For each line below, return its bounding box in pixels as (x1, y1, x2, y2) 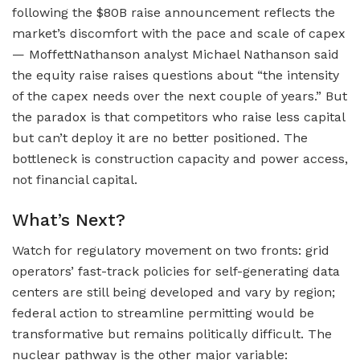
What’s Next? (12, 209, 125, 230)
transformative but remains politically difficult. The (12, 326, 332, 342)
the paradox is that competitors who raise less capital (12, 108, 345, 125)
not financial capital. (12, 171, 137, 187)
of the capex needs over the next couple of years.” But (12, 88, 347, 104)
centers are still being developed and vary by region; (12, 284, 335, 301)
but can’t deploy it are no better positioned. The (12, 129, 308, 145)
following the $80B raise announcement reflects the (12, 4, 335, 20)
